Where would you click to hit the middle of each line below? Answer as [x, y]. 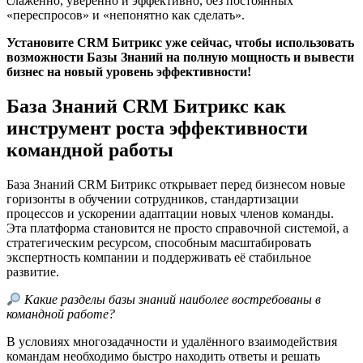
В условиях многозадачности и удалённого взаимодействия [172, 342]
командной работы [90, 149]
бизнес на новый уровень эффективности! [129, 71]
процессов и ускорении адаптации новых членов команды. [170, 213]
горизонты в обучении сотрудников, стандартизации [153, 199]
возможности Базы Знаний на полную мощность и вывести [180, 57]
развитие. [33, 271]
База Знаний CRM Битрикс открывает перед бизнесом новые [176, 184]
